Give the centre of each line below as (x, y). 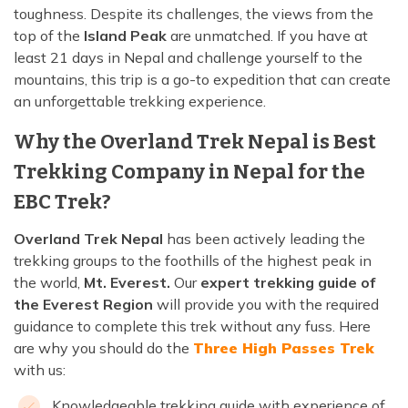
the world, (49, 283)
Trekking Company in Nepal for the (189, 172)
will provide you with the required (266, 305)
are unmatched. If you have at (269, 36)
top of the (49, 36)
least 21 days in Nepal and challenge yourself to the (188, 58)
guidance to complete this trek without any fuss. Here (192, 326)
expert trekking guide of (288, 283)
